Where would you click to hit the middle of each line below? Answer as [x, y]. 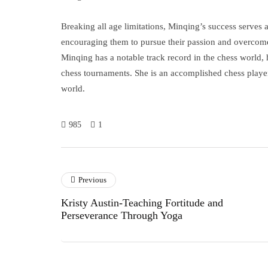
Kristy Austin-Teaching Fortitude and [142, 203]
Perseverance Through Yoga [122, 215]
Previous [92, 180]
